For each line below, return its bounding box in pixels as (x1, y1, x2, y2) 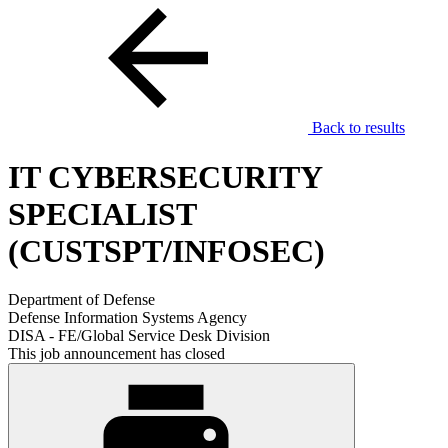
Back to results (308, 119, 405, 137)
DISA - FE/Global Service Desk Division (8, 327, 270, 345)
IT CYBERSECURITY (8, 158, 322, 195)
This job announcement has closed (8, 345, 225, 363)
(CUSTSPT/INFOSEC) (8, 232, 325, 269)
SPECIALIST (8, 195, 196, 232)
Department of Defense (8, 291, 155, 309)
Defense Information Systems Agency (8, 309, 247, 327)
